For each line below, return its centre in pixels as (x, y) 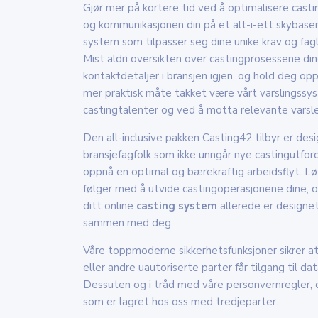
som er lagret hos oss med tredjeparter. (181, 301)
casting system (177, 205)
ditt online (110, 205)
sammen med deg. (128, 223)
